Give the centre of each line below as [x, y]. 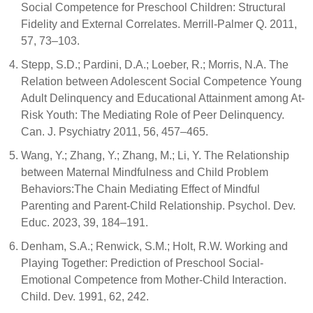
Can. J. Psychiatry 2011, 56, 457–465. [115, 132]
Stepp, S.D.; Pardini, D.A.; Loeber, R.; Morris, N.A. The [155, 65]
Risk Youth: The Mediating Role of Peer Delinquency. [153, 115]
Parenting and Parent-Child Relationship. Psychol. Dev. [158, 206]
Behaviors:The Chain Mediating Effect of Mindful [140, 189]
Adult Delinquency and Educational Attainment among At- [163, 98]
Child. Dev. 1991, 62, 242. [85, 297]
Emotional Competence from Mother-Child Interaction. [154, 280]
